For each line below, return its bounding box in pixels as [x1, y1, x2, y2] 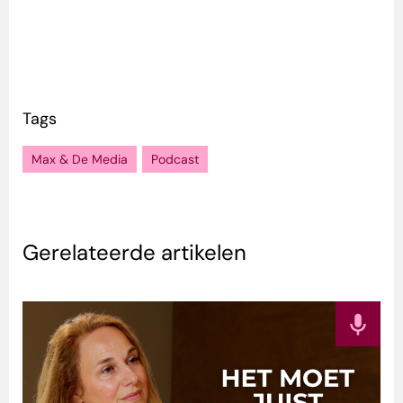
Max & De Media [31, 151, 128, 168]
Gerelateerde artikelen [22, 238, 246, 267]
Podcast [151, 151, 199, 168]
